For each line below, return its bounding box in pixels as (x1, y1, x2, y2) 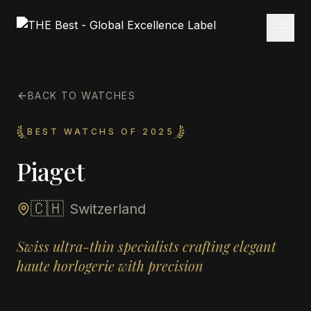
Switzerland (69, 201, 146, 217)
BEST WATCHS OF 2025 (27, 126, 175, 137)
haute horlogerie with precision (17, 256, 203, 275)
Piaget (17, 154, 85, 187)
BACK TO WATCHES (28, 90, 135, 101)
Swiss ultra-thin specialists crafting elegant (17, 237, 276, 255)
